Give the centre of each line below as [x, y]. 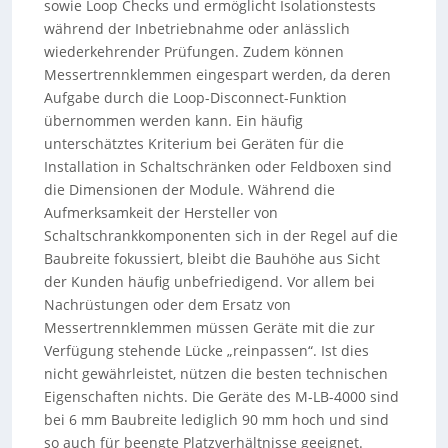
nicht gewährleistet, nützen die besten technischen [216, 373]
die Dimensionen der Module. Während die [190, 189]
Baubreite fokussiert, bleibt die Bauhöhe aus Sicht [212, 258]
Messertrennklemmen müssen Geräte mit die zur [210, 327]
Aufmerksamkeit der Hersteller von [161, 212]
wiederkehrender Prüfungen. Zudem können [194, 51]
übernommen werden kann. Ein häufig [174, 120]
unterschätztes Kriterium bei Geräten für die [194, 143]
